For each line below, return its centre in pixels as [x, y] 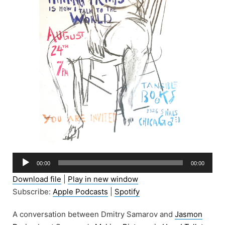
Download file [37, 179]
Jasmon [189, 214]
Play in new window [103, 179]
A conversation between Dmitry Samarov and [94, 214]
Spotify [127, 191]
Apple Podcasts [80, 191]
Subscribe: [33, 191]
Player [23, 171]
